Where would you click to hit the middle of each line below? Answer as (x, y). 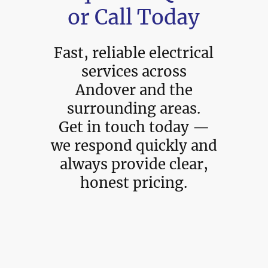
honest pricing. (134, 182)
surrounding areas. (134, 108)
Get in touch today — (134, 127)
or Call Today (134, 17)
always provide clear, (134, 164)
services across (134, 71)
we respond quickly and (134, 145)
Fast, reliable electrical (134, 53)
